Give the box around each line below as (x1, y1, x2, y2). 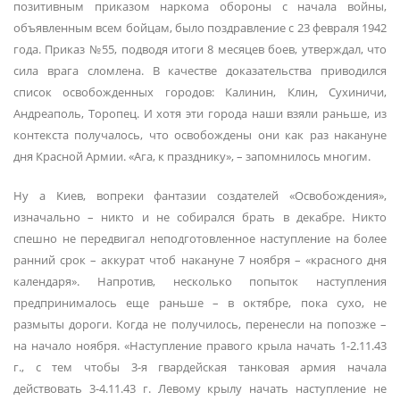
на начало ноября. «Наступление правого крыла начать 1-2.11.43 (13, 337, 387, 354)
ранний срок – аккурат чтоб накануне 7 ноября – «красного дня (13, 251, 387, 268)
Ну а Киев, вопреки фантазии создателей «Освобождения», (13, 187, 387, 204)
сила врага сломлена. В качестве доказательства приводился (13, 62, 387, 79)
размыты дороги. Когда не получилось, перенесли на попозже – (13, 315, 387, 332)
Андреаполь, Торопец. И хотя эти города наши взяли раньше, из (13, 104, 387, 121)
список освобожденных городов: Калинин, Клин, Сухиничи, (13, 83, 387, 100)
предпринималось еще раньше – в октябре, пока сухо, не (13, 294, 387, 311)
